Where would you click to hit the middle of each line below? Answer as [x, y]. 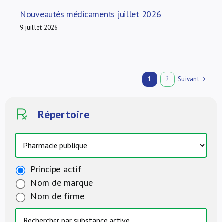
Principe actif [55, 169]
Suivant [189, 79]
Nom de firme [56, 196]
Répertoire [62, 114]
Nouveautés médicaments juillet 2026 [90, 14]
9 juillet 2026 [39, 27]
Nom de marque [60, 182]
